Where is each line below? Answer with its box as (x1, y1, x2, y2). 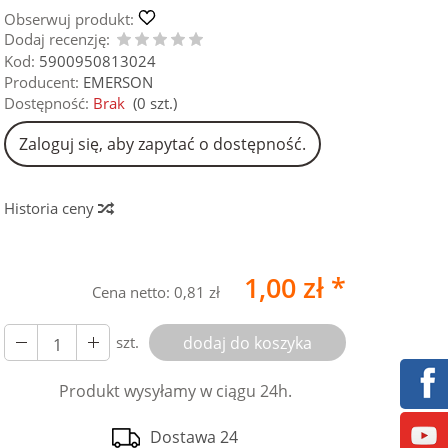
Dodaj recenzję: (4, 29, 111, 49)
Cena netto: (92, 282, 174, 302)
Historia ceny (4, 198, 99, 218)
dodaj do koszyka (183, 332, 313, 354)
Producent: (4, 72, 80, 92)
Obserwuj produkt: (4, 9, 135, 29)
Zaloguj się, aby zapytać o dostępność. (19, 133, 307, 155)
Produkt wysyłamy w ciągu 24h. (58, 380, 292, 402)
